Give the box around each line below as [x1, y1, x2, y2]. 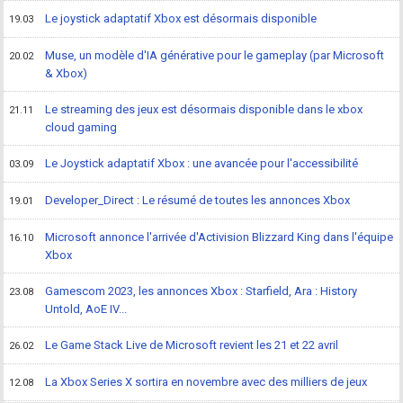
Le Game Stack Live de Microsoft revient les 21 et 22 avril [45, 337, 339, 352]
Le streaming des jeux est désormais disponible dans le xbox [45, 102, 363, 116]
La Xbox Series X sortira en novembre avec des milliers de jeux [45, 374, 368, 389]
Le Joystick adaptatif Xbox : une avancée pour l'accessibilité [45, 156, 359, 170]
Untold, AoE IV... [45, 301, 128, 316]
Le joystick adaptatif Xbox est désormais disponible [45, 11, 318, 25]
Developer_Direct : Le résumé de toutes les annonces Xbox [45, 193, 351, 207]
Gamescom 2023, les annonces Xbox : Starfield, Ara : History [45, 283, 358, 298]
